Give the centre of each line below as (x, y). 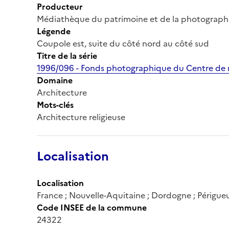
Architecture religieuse (81, 117)
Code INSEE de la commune (92, 207)
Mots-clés (55, 105)
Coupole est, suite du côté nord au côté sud (123, 43)
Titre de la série (67, 55)
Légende (54, 31)
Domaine (55, 80)
